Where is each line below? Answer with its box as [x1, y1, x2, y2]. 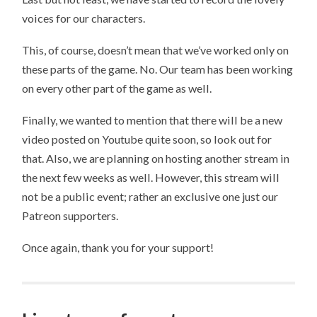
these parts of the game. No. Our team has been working [22, 62, 294, 76]
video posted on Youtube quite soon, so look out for [22, 132, 272, 146]
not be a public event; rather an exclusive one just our [22, 189, 279, 203]
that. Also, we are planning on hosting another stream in [22, 151, 290, 165]
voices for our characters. [22, 11, 146, 25]
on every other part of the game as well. [22, 81, 212, 96]
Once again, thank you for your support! [22, 240, 214, 254]
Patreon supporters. [22, 208, 119, 222]
